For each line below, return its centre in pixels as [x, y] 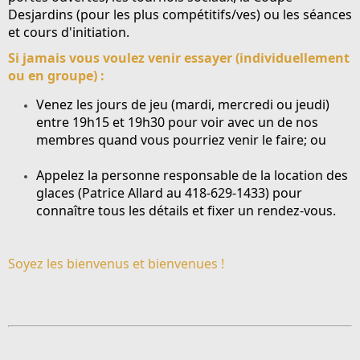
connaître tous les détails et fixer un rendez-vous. [186, 211]
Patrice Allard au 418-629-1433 [174, 193]
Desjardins [41, 14]
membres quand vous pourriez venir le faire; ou [181, 140]
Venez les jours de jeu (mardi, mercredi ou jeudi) [183, 104]
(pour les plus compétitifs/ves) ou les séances [213, 14]
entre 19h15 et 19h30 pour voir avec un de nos [177, 122]
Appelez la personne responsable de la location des [192, 175]
